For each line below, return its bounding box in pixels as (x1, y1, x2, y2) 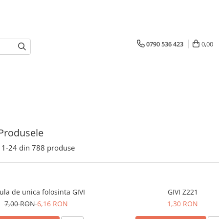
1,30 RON (167, 199, 198, 208)
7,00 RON (4, 199, 37, 208)
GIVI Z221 (167, 187, 198, 197)
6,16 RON (37, 199, 68, 208)
